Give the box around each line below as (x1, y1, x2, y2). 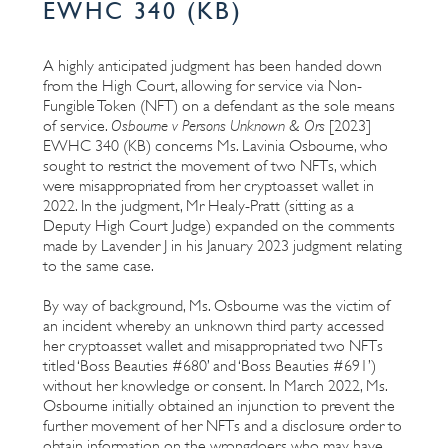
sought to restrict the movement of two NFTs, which (43, 156, 377, 175)
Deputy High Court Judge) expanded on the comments (43, 216, 395, 235)
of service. (43, 116, 111, 135)
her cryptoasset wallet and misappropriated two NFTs (43, 336, 383, 355)
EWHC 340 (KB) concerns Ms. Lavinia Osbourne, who (43, 136, 388, 155)
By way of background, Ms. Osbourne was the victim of (43, 296, 390, 315)
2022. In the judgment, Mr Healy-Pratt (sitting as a (43, 196, 354, 215)
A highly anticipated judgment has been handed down (43, 56, 382, 75)
